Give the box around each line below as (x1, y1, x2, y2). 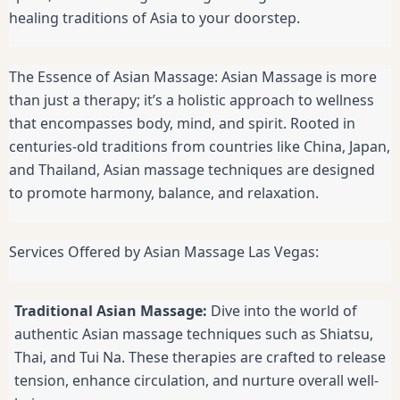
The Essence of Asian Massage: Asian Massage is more (9, 67, 377, 87)
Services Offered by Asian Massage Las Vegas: (9, 242, 319, 262)
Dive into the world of (207, 301, 357, 321)
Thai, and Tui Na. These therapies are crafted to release (14, 347, 386, 368)
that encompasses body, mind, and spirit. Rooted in (9, 113, 355, 134)
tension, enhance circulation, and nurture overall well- (14, 371, 379, 391)
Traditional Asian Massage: (14, 301, 207, 321)
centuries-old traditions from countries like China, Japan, (9, 137, 390, 157)
